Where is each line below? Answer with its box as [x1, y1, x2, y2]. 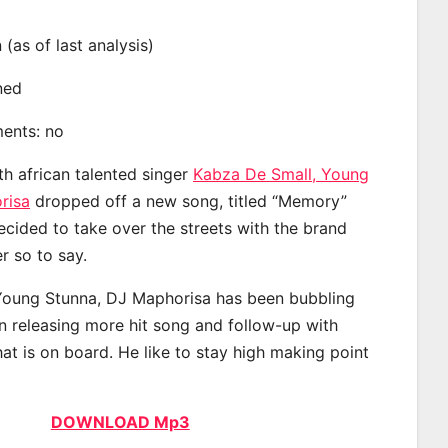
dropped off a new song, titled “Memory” [30, 190, 347, 211]
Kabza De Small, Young [193, 163, 369, 184]
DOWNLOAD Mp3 [50, 411, 190, 432]
